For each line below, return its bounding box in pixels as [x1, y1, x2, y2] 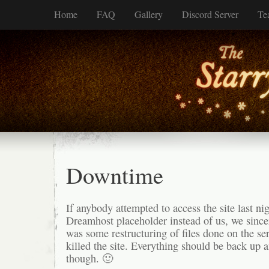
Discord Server [182, 8, 238, 20]
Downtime [66, 159, 163, 190]
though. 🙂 [66, 251, 113, 266]
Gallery [134, 8, 163, 20]
